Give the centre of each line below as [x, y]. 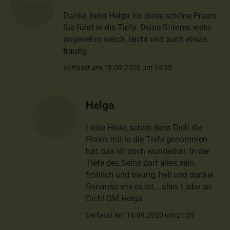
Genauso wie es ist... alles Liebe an [149, 186]
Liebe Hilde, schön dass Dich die [144, 127]
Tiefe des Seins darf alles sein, [141, 163]
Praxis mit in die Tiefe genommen [147, 139]
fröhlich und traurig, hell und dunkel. [151, 175]
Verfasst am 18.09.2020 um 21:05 [140, 215]
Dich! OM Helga [114, 198]
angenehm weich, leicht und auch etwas [136, 40]
